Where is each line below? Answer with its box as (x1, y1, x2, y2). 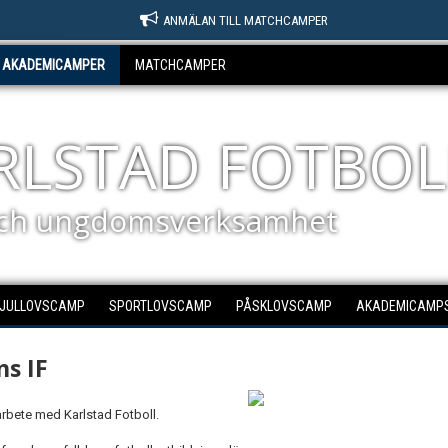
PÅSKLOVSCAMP (236, 298, 332, 314)
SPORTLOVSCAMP (109, 298, 212, 314)
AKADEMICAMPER (2, 57, 105, 73)
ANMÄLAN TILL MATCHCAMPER (163, 13, 328, 28)
